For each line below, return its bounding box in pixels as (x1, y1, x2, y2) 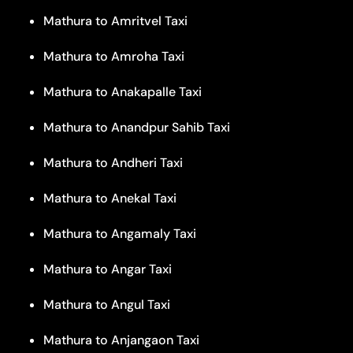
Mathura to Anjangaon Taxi (43, 331, 199, 348)
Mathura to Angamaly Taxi (43, 225, 196, 242)
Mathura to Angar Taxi (43, 260, 172, 277)
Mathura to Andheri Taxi (43, 154, 183, 171)
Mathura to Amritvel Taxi (43, 12, 188, 29)
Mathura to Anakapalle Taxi (43, 83, 202, 100)
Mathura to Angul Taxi (43, 295, 170, 313)
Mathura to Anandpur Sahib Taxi (43, 118, 230, 136)
